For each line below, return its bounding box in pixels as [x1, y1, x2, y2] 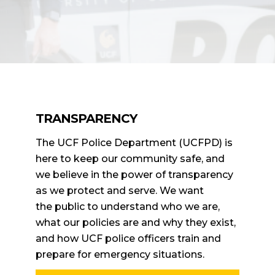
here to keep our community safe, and [36, 152, 225, 165]
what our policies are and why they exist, [36, 216, 236, 228]
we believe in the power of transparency [36, 168, 234, 180]
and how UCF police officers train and [36, 232, 222, 244]
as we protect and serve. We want [36, 184, 204, 196]
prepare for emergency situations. [36, 248, 205, 260]
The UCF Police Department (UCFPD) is [36, 136, 233, 149]
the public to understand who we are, [36, 200, 220, 212]
